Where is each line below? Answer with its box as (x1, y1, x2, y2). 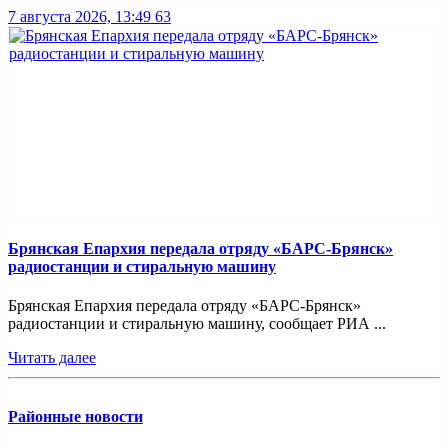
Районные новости (8, 408, 143, 426)
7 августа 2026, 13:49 (8, 8, 151, 26)
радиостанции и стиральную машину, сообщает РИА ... (8, 315, 386, 332)
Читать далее (8, 349, 96, 366)
